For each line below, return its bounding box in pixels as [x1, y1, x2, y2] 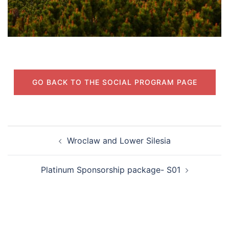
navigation [7, 139, 70, 154]
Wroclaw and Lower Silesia [66, 135, 171, 146]
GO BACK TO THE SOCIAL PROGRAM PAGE [32, 77, 197, 86]
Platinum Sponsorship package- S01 [40, 164, 180, 175]
